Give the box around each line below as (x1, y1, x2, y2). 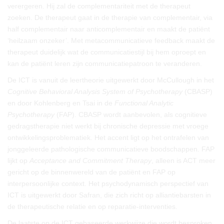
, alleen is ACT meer (151, 156, 215, 164)
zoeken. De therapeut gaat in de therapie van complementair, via (7, 13, 212, 21)
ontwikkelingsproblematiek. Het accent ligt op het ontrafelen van (7, 133, 209, 141)
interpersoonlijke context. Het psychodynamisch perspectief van (7, 179, 208, 187)
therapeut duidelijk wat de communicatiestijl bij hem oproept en (7, 48, 206, 56)
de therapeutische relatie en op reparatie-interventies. (7, 202, 177, 210)
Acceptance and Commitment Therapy (29, 156, 151, 164)
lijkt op (7, 156, 29, 164)
